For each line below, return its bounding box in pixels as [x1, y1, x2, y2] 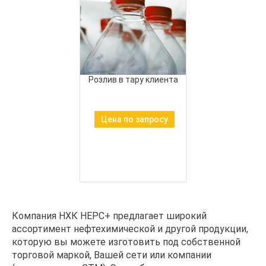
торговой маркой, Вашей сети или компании [12, 249, 211, 261]
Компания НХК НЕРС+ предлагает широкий [12, 210, 207, 221]
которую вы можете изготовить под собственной [12, 236, 240, 248]
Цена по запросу [101, 115, 168, 124]
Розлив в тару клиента [88, 75, 178, 84]
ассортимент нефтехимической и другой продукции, [12, 223, 248, 235]
